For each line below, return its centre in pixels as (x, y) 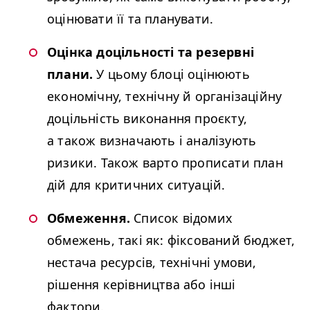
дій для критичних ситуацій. (136, 185)
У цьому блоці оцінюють (171, 74)
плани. (70, 74)
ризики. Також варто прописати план (165, 163)
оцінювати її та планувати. (130, 19)
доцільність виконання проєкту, (147, 118)
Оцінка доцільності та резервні (151, 52)
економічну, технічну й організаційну (165, 96)
